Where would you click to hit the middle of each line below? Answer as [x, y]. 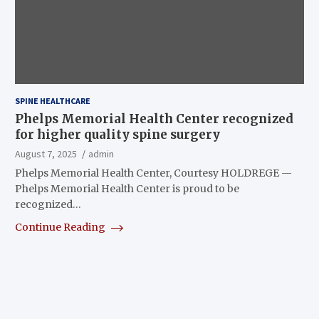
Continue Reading [61, 227]
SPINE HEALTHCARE [52, 100]
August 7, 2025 [46, 153]
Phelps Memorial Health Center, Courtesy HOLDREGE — [153, 173]
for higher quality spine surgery [117, 134]
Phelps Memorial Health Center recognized [154, 119]
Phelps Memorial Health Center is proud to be [127, 188]
